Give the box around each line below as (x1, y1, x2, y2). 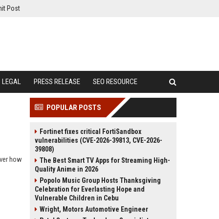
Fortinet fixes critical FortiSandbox (40, 128, 141, 135)
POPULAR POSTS (46, 103, 101, 112)
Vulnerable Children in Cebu (35, 194, 119, 202)
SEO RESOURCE (93, 77, 137, 86)
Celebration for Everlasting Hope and (35, 185, 145, 193)
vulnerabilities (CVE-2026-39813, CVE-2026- (35, 136, 162, 144)
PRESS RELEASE (34, 77, 80, 86)
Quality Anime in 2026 (35, 165, 98, 173)
